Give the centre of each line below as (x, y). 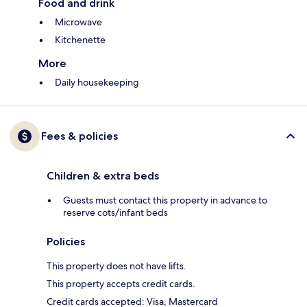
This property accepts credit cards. (121, 284)
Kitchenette (80, 40)
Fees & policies (79, 136)
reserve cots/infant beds (115, 213)
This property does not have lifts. (116, 266)
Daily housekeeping (97, 83)
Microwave (78, 22)
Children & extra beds (103, 176)
